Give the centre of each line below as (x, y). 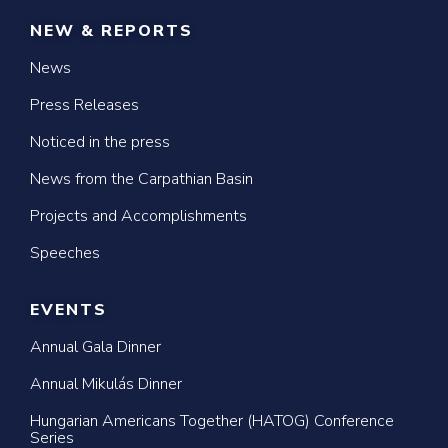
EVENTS (68, 310)
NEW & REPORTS (111, 31)
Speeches (65, 253)
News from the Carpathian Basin (141, 179)
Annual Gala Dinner (95, 347)
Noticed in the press (100, 142)
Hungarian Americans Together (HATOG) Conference (212, 421)
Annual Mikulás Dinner (106, 384)
